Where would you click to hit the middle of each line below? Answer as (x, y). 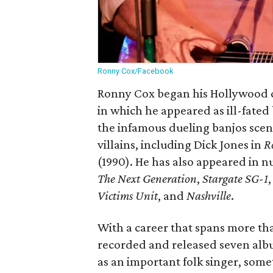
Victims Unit (128, 196)
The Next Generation (147, 179)
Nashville (209, 196)
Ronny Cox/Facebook (135, 71)
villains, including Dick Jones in (181, 144)
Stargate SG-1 (235, 179)
